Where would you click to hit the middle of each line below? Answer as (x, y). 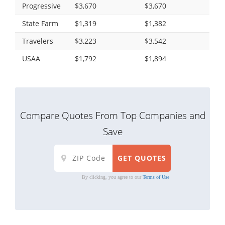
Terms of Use (156, 177)
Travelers (38, 41)
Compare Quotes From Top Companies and (113, 115)
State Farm (40, 23)
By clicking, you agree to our (112, 177)
